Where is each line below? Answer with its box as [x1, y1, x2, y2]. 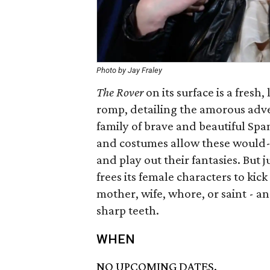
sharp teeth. [96, 203, 159, 218]
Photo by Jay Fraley [96, 66, 162, 75]
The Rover [96, 85, 143, 99]
